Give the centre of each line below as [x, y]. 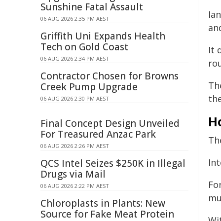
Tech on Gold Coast [84, 47]
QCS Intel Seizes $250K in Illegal [113, 163]
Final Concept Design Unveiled [110, 123]
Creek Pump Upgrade [89, 87]
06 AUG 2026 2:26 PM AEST [75, 146]
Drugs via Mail [73, 174]
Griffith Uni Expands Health [103, 36]
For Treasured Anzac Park [98, 134]
